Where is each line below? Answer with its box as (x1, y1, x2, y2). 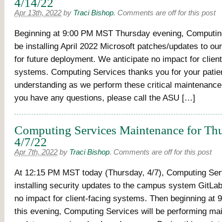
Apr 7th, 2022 (14, 148, 57, 156)
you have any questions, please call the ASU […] (14, 93, 195, 103)
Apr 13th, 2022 (14, 9, 61, 17)
